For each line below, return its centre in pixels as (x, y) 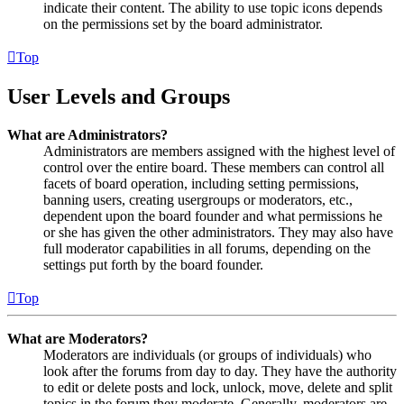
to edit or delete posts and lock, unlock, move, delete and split (218, 387)
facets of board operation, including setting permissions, (201, 183)
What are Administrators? (87, 134)
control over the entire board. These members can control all (214, 167)
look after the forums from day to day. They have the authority (220, 371)
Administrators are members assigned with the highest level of (219, 151)
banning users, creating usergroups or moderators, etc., (198, 199)
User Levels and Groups (119, 96)
